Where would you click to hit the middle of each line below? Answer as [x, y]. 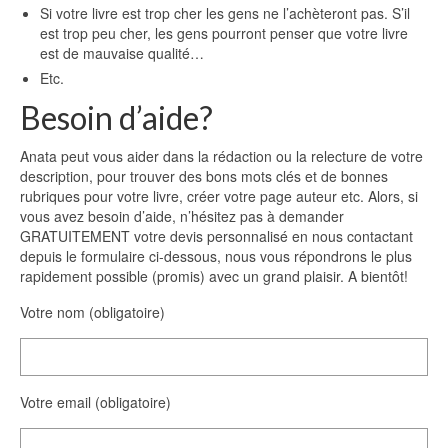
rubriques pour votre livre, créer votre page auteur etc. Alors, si [219, 196]
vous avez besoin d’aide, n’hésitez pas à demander [182, 216]
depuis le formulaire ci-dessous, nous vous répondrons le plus [216, 256]
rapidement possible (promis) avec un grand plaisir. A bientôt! [214, 276]
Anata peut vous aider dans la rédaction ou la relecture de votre [221, 156]
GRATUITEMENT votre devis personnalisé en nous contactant [216, 236]
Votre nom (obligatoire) [92, 312]
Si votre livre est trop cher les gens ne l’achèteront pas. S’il [225, 13]
